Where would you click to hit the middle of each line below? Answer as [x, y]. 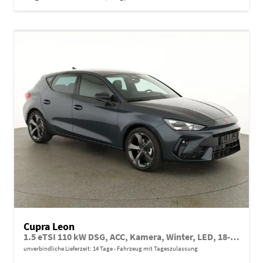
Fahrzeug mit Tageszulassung [157, 248]
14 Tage [103, 248]
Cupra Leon [49, 226]
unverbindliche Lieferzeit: [58, 248]
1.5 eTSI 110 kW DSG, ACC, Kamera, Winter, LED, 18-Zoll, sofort [235, 237]
